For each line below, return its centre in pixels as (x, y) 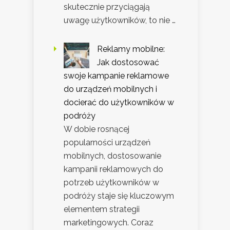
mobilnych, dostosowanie (112, 156)
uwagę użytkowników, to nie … (120, 20)
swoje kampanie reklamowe (116, 75)
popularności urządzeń (107, 142)
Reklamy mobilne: (131, 49)
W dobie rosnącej (97, 129)
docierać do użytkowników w (119, 102)
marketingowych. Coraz (109, 222)
